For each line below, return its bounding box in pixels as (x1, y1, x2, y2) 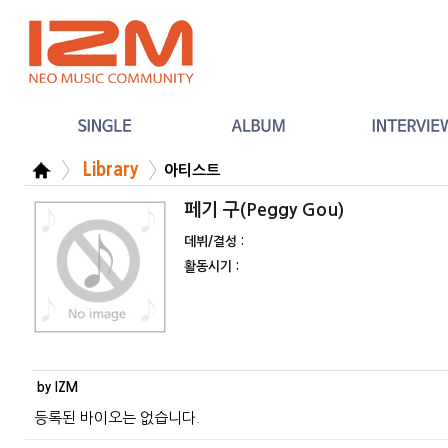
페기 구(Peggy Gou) (184, 201, 344, 219)
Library (73, 161, 138, 179)
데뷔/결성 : (184, 235, 244, 248)
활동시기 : (184, 260, 239, 273)
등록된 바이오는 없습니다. (34, 410, 200, 425)
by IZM (37, 381, 78, 394)
